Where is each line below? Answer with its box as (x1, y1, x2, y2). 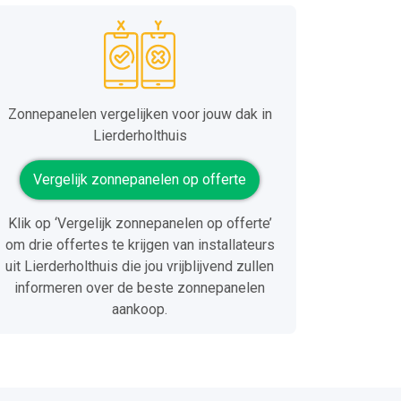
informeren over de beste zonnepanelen (14, 278, 265, 296)
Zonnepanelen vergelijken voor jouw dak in (7, 105, 272, 123)
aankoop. (112, 300, 167, 318)
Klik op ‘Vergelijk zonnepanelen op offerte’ (7, 214, 272, 232)
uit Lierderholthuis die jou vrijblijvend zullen (5, 257, 274, 275)
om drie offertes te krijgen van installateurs (4, 235, 275, 253)
